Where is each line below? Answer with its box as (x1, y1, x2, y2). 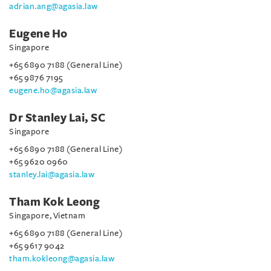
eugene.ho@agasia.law (9, 86, 97, 95)
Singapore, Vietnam (9, 211, 85, 220)
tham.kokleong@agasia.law (9, 254, 114, 263)
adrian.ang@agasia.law (9, 2, 98, 11)
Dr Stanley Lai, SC (9, 112, 105, 124)
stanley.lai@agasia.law (9, 170, 94, 179)
